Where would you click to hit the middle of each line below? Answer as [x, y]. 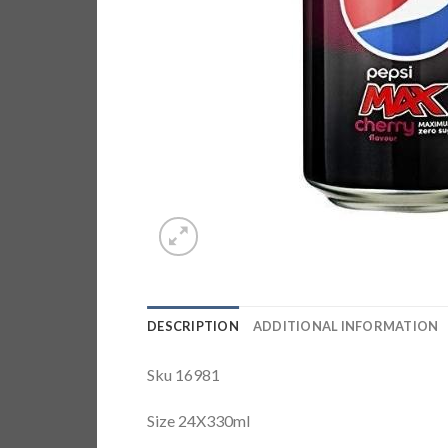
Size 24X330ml [198, 420]
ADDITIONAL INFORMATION [345, 326]
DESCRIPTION [193, 326]
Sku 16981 [183, 374]
